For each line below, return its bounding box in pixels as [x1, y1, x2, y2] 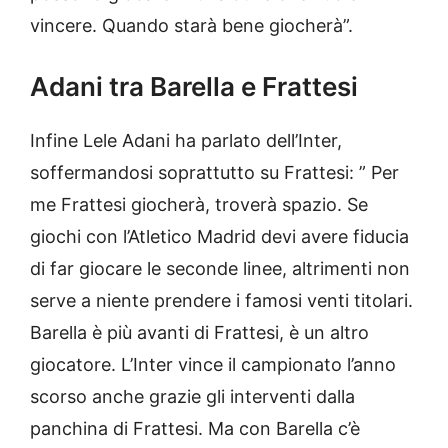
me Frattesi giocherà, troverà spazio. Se [30, 194, 368, 216]
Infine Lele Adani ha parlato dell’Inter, [30, 130, 342, 152]
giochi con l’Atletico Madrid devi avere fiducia [30, 226, 409, 248]
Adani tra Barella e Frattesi [30, 71, 358, 103]
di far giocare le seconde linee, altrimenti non [30, 258, 410, 280]
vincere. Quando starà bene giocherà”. [30, 15, 353, 37]
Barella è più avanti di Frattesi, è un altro [30, 322, 369, 344]
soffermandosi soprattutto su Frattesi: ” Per [30, 162, 399, 184]
